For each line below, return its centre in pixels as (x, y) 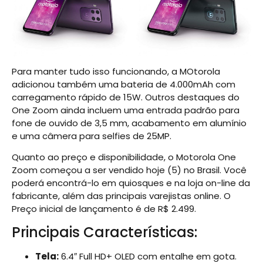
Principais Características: (104, 232)
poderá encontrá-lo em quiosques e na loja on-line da (131, 183)
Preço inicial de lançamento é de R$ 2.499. (104, 209)
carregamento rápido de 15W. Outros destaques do (126, 97)
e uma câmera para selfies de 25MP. (92, 136)
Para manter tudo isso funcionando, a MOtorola (116, 71)
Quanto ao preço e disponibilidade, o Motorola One (124, 157)
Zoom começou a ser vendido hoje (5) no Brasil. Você (129, 170)
